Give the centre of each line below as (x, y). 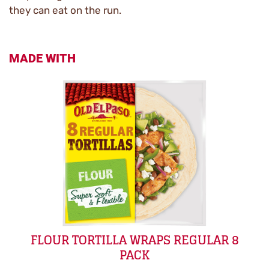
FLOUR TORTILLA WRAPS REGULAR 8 (134, 240)
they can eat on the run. (65, 10)
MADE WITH (42, 58)
